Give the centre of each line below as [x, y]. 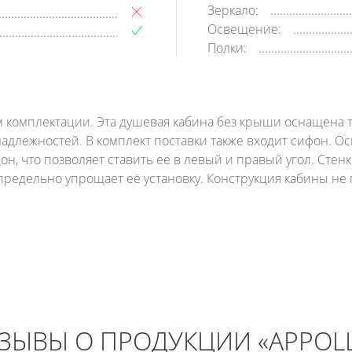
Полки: [227, 48]
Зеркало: [233, 10]
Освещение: [244, 29]
